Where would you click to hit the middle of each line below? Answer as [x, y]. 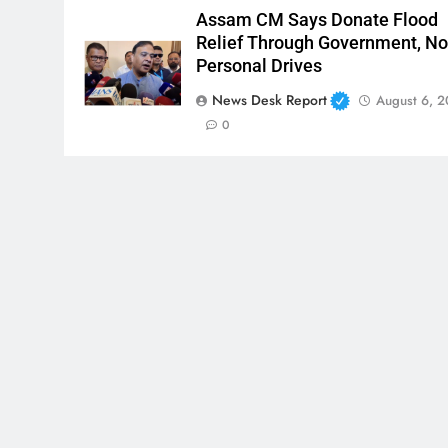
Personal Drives [259, 66]
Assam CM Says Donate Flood [317, 20]
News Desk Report [270, 100]
